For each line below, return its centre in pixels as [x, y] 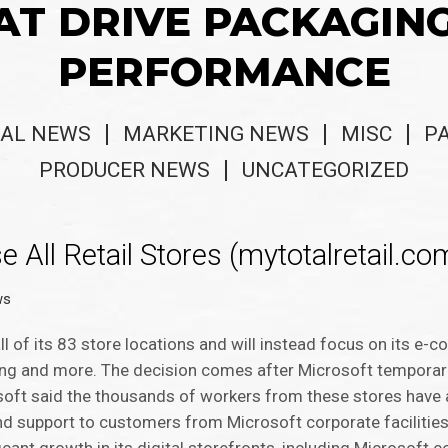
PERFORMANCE [224, 71]
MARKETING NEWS [216, 134]
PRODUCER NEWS [124, 170]
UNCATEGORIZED [325, 170]
